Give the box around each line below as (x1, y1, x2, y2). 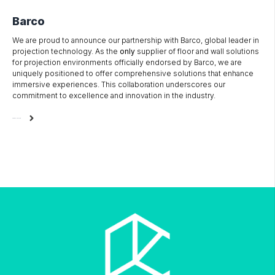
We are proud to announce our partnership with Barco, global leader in (12, 36, 259, 45)
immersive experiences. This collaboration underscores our (12, 80, 225, 90)
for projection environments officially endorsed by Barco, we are (12, 58, 242, 68)
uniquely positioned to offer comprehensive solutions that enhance (12, 69, 254, 79)
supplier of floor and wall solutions (137, 47, 259, 56)
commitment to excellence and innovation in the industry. (12, 91, 215, 101)
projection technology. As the (12, 47, 120, 56)
